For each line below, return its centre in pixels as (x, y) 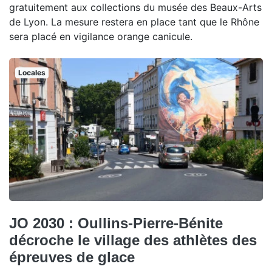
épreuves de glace (72, 257)
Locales (32, 72)
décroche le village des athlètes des (133, 240)
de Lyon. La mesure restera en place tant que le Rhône (134, 22)
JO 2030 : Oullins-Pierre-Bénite (116, 223)
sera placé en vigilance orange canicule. (101, 36)
